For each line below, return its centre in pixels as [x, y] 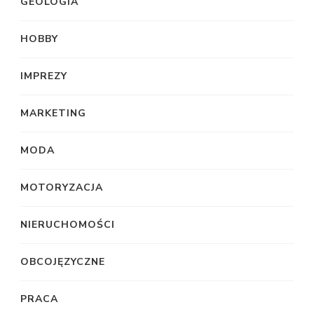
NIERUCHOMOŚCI [68, 225]
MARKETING [53, 114]
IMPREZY [44, 76]
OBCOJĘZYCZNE [63, 262]
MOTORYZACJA [62, 188]
